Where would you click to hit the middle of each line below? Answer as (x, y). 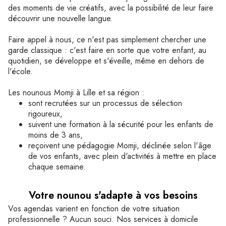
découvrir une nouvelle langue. (62, 18)
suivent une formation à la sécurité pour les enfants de (121, 124)
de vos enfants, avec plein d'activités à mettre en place (122, 156)
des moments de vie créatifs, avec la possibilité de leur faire (111, 8)
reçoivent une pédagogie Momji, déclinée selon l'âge (120, 146)
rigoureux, (47, 114)
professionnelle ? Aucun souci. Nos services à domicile (103, 219)
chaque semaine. (58, 167)
